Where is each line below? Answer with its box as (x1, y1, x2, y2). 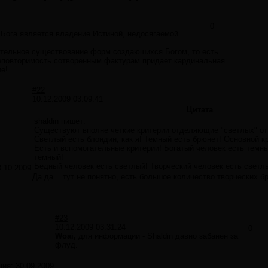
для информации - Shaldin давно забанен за (76, 232, 238, 241)
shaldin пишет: (34, 117, 86, 126)
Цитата (186, 105, 213, 115)
